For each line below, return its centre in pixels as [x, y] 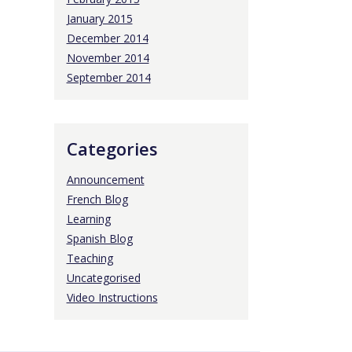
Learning [88, 219]
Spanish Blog [99, 238]
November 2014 [108, 58]
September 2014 [108, 77]
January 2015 [99, 18]
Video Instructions [112, 297]
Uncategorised [103, 278]
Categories [112, 148]
